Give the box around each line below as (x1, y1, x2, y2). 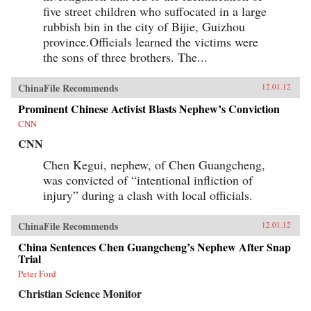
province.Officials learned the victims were (43, 33, 258, 50)
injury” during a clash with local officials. (43, 186, 253, 203)
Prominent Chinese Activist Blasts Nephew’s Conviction (18, 100, 280, 117)
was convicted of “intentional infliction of (43, 171, 253, 188)
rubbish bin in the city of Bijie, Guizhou (43, 17, 245, 35)
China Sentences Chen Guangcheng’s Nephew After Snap (18, 238, 291, 255)
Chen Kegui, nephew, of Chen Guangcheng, (43, 155, 265, 173)
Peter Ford (18, 267, 56, 280)
